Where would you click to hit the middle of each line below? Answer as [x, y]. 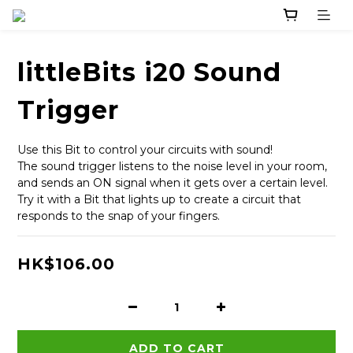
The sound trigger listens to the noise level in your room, [174, 167]
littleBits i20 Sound [149, 72]
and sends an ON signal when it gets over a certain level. [173, 183]
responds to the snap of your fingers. [119, 216]
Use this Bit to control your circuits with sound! [145, 150]
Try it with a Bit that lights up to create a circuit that [161, 200]
